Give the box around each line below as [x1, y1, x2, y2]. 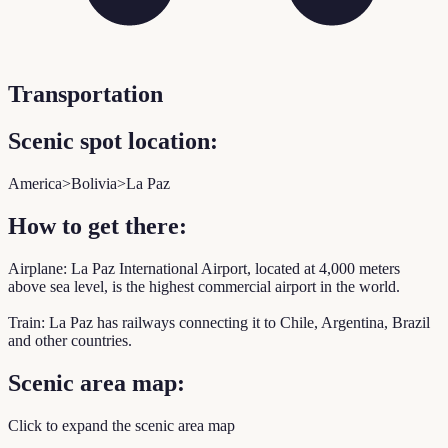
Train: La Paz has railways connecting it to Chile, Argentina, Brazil [8, 313, 430, 331]
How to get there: [8, 212, 187, 239]
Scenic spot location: [8, 128, 218, 155]
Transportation [8, 81, 163, 108]
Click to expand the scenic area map [8, 416, 235, 434]
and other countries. [8, 331, 132, 349]
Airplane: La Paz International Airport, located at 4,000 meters [8, 259, 400, 277]
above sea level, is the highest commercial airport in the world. [8, 277, 400, 295]
